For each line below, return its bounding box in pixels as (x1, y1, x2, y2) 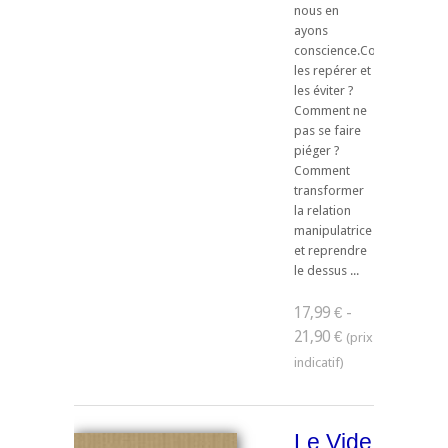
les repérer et (294, 62, 371, 78)
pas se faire (294, 122, 361, 138)
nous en (294, 2, 339, 18)
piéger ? (294, 142, 340, 158)
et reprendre (294, 242, 367, 258)
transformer (294, 182, 364, 198)
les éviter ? (294, 82, 354, 98)
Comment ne (294, 102, 367, 118)
